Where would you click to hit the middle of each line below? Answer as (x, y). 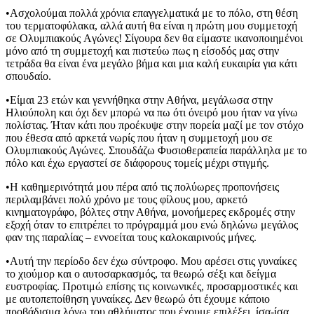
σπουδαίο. (28, 76)
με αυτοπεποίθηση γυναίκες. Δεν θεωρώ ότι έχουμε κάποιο (138, 299)
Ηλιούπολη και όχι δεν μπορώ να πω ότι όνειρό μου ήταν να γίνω (152, 112)
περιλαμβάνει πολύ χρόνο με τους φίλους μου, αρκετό (127, 199)
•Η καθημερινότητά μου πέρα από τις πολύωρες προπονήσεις (142, 186)
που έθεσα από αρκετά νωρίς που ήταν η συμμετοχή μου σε (139, 137)
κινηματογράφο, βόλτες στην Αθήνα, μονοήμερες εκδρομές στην (150, 212)
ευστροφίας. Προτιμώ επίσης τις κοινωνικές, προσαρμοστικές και (152, 286)
